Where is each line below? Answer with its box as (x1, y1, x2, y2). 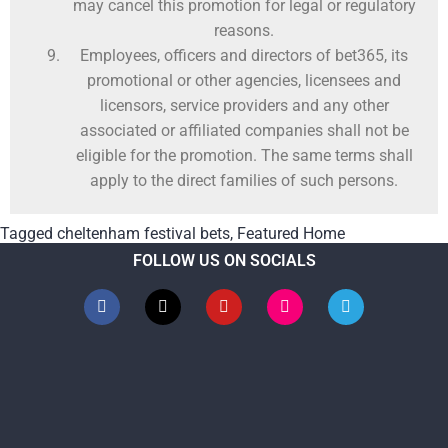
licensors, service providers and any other (99, 96, 389, 116)
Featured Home (237, 224, 345, 244)
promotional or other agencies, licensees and (87, 71, 401, 91)
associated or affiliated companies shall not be (79, 121, 409, 141)
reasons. (214, 21, 274, 41)
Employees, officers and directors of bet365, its (80, 46, 408, 66)
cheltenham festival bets (57, 224, 230, 244)
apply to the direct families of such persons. (90, 171, 398, 191)
